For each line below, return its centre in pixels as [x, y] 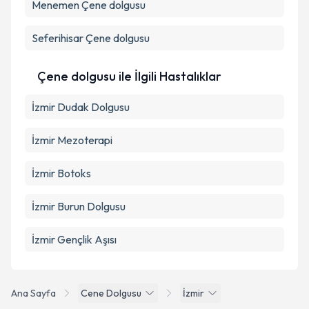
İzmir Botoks [61, 173]
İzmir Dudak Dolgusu [81, 107]
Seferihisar [58, 38]
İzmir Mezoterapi [72, 140]
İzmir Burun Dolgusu [79, 206]
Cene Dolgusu [111, 293]
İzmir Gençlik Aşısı [74, 239]
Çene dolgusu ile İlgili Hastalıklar [129, 76]
